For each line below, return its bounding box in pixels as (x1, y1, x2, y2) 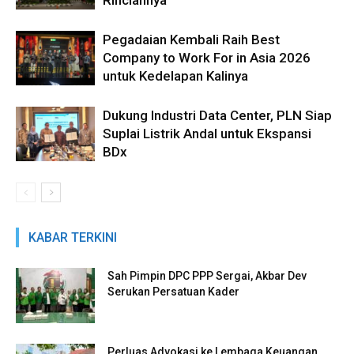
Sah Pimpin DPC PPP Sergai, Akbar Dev (107, 269, 307, 282)
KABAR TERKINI (28, 230, 117, 245)
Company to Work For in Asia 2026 (103, 50, 311, 66)
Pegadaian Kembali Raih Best (103, 32, 280, 47)
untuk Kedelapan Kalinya (103, 68, 248, 84)
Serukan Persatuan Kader (107, 285, 239, 298)
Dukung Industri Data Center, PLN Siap (103, 107, 332, 123)
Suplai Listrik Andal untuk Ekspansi (103, 126, 311, 141)
